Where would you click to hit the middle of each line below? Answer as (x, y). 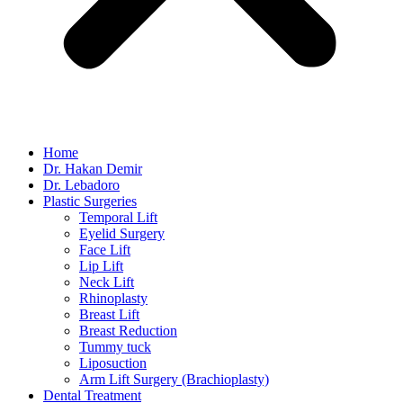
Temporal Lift (118, 218)
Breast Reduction (128, 331)
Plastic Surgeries (90, 201)
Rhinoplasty (113, 299)
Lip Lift (101, 266)
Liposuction (113, 363)
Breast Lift (109, 315)
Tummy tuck (115, 347)
